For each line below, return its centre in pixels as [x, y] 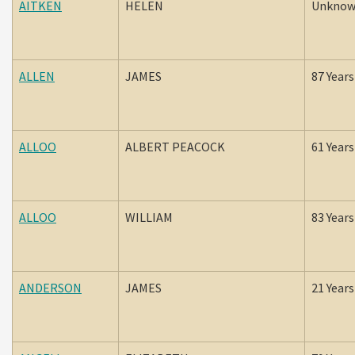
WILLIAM [151, 217]
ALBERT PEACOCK [176, 147]
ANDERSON [50, 288]
